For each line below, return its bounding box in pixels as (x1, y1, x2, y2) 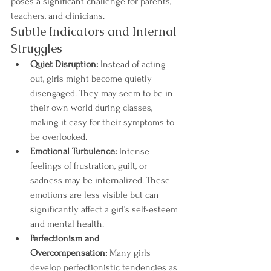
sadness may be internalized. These (30, 175, 172, 186)
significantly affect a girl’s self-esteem (30, 204, 180, 215)
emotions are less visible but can (30, 189, 162, 200)
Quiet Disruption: (30, 59, 98, 70)
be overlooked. (30, 131, 87, 142)
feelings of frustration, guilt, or (30, 160, 149, 171)
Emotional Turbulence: (30, 146, 117, 157)
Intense (117, 146, 152, 157)
